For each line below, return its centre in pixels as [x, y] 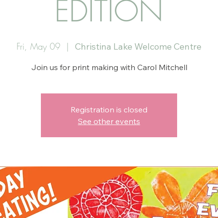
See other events [109, 121]
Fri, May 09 [38, 46]
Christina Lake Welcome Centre [138, 46]
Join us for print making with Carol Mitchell [109, 67]
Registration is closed [109, 109]
